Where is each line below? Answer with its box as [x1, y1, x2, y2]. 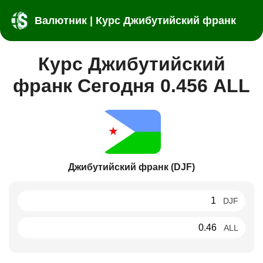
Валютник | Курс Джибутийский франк [35, 14, 236, 26]
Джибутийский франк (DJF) [68, 161, 195, 172]
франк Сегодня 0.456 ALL [13, 75, 250, 97]
